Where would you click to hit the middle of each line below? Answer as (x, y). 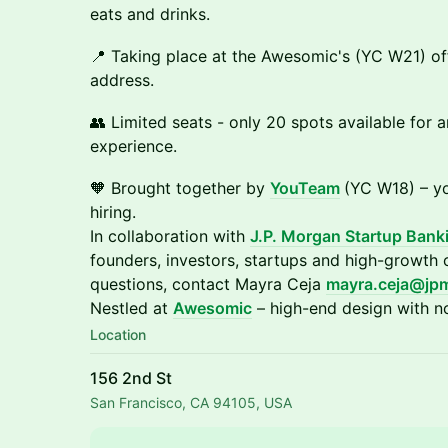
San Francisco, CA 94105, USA (191, 402)
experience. (133, 146)
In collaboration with (170, 236)
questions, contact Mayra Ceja (208, 284)
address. (122, 80)
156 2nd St (131, 378)
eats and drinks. (150, 14)
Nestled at (131, 308)
